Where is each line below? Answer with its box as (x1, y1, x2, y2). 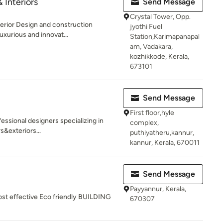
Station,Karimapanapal (130, 32, 200, 41)
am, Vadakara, (130, 42, 173, 51)
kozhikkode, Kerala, (130, 52, 189, 61)
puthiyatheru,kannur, (130, 128, 194, 137)
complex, (130, 118, 159, 127)
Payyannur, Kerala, (130, 185, 186, 193)
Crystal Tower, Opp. (130, 12, 191, 21)
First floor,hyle (130, 109, 174, 117)
